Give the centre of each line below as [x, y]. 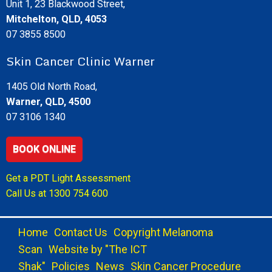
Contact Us [81, 233]
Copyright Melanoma [163, 233]
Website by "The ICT [98, 250]
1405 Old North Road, [52, 86]
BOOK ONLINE [44, 149]
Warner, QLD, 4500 [48, 101]
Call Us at [27, 194]
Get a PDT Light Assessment [68, 178]
